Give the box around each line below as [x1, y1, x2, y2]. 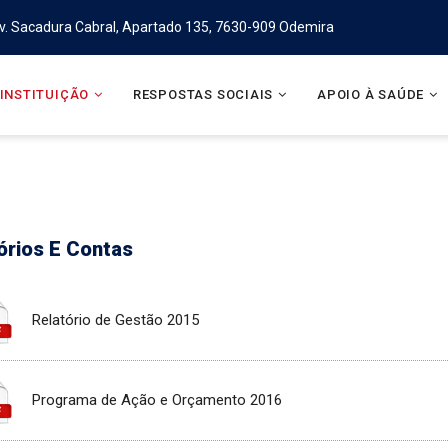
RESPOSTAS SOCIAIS [132, 87, 274, 102]
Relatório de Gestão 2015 [32, 310, 200, 329]
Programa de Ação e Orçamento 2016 [32, 391, 283, 410]
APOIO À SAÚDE [316, 87, 425, 102]
